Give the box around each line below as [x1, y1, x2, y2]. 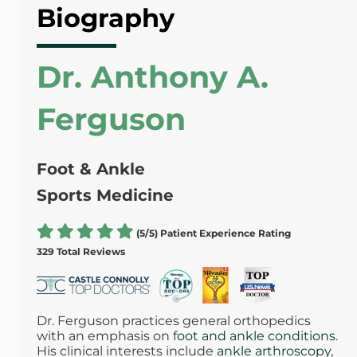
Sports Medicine [36, 186, 174, 206]
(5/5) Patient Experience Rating [135, 227, 291, 240]
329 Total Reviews [36, 245, 125, 258]
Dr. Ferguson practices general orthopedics [36, 313, 311, 329]
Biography [36, 2, 175, 34]
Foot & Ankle [36, 159, 145, 179]
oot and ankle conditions [176, 328, 335, 344]
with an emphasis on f [36, 328, 177, 344]
